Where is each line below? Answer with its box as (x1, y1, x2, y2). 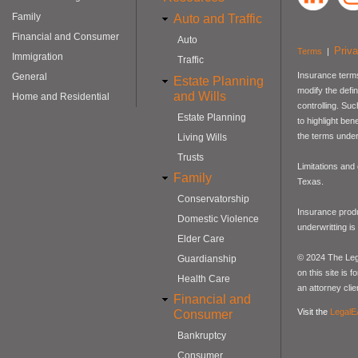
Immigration (12, 51, 63, 63)
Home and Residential (12, 91, 109, 103)
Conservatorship (177, 193, 249, 205)
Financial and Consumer (12, 31, 119, 43)
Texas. (297, 177, 324, 187)
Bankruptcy (177, 330, 226, 342)
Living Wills (177, 131, 227, 143)
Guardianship (177, 253, 237, 265)
